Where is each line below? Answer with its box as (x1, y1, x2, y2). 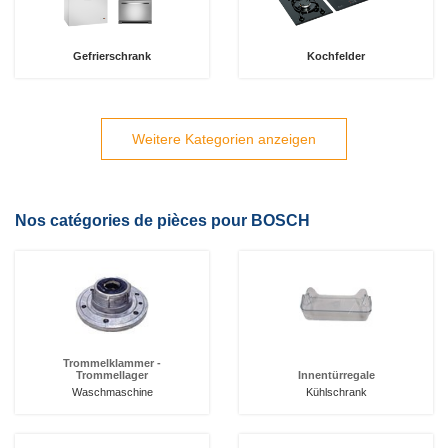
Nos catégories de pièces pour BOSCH (15, 212, 310, 229)
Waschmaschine (71, 386, 153, 398)
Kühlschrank (305, 386, 367, 398)
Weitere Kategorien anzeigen (132, 131, 316, 147)
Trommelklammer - (63, 357, 161, 369)
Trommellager (76, 369, 148, 381)
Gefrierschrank (73, 50, 151, 62)
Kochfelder (307, 50, 365, 62)
